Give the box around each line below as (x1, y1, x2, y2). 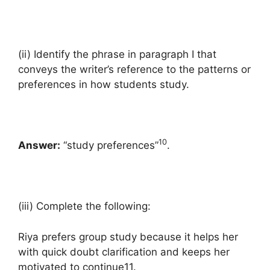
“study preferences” (60, 139, 159, 151)
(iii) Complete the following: (18, 200, 151, 212)
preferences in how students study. (18, 78, 189, 90)
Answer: (18, 139, 60, 151)
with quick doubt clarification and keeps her (18, 245, 230, 258)
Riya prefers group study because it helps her (18, 230, 238, 243)
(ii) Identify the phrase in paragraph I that (18, 48, 216, 60)
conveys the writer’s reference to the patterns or (18, 63, 251, 75)
